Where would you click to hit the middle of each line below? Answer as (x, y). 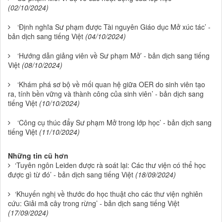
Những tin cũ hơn (38, 156)
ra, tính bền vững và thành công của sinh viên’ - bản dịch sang (106, 94)
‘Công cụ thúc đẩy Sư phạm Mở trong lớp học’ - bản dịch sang (114, 123)
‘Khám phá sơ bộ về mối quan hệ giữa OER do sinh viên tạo (111, 84)
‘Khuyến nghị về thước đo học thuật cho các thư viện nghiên (109, 194)
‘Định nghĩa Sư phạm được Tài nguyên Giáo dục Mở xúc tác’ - (114, 27)
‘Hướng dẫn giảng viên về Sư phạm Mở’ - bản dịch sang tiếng (113, 56)
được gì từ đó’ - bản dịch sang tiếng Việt (71, 175)
